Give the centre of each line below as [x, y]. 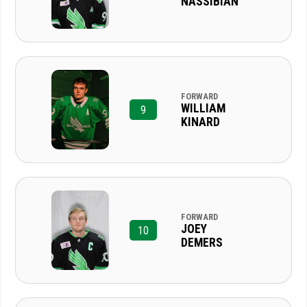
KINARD [200, 122]
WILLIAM [203, 108]
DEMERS [201, 242]
